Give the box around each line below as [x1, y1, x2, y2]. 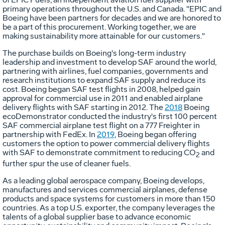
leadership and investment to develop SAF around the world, [3, 57, 216, 67]
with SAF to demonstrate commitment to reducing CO [3, 147, 196, 157]
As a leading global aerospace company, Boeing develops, [3, 176, 204, 186]
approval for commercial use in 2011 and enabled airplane [3, 93, 203, 103]
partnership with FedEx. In [3, 129, 97, 139]
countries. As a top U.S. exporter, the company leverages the [3, 203, 215, 213]
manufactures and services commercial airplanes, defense [3, 185, 207, 195]
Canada [157, 4, 183, 14]
